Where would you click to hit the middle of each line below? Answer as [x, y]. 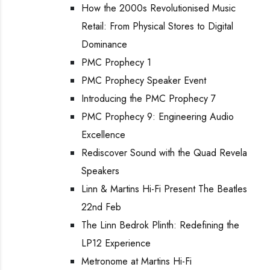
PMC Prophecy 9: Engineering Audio [158, 117]
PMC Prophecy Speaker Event [144, 80]
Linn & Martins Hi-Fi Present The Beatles [164, 189]
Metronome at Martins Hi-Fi [137, 261]
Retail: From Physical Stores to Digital [157, 26]
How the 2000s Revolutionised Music [159, 8]
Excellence [103, 135]
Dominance [104, 44]
